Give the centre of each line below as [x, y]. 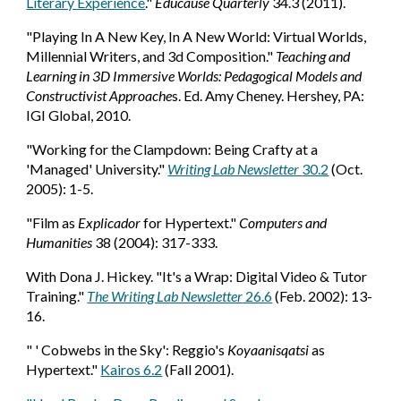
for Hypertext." [190, 222]
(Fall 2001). [198, 369]
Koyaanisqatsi [269, 350]
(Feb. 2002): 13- [323, 296]
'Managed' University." [97, 169]
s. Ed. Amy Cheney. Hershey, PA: [269, 95]
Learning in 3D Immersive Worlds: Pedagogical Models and [194, 76]
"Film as [52, 222]
